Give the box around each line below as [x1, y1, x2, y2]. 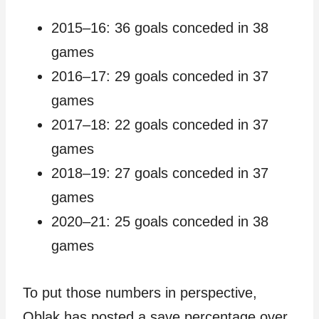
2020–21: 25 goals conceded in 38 [51, 214, 268, 229]
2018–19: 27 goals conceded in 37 [51, 165, 268, 181]
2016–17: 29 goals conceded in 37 [51, 68, 268, 84]
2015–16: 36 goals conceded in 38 [51, 20, 268, 36]
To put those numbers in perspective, [23, 285, 257, 300]
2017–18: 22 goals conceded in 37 [51, 117, 268, 132]
